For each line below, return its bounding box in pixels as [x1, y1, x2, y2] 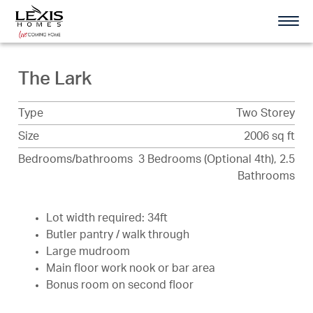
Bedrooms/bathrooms [18, 154, 133, 165]
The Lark [18, 70, 92, 88]
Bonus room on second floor [46, 279, 194, 291]
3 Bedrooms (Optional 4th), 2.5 [138, 154, 295, 165]
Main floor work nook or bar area [46, 263, 215, 274]
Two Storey [236, 108, 295, 119]
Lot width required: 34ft [46, 212, 168, 224]
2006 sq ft [244, 131, 295, 142]
